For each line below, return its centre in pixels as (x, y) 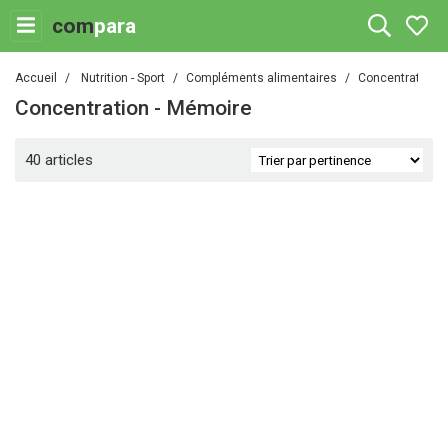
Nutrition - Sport (123, 78)
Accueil (36, 78)
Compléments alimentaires (261, 78)
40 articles (59, 160)
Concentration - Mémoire (140, 108)
